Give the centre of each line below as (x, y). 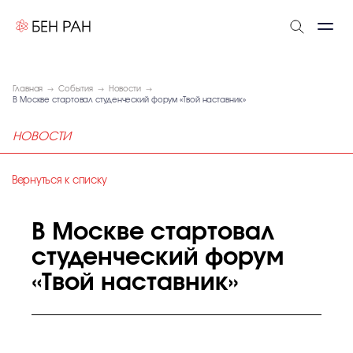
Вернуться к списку (59, 181)
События (76, 89)
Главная (28, 89)
